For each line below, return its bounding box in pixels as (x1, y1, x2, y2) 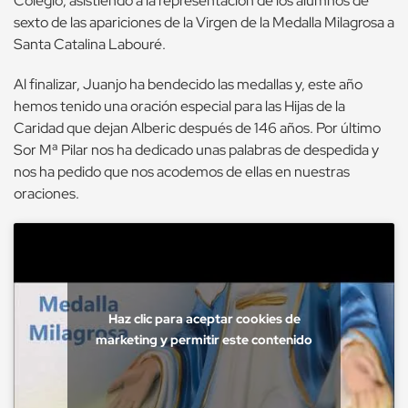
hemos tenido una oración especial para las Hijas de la (14, 97, 345, 117)
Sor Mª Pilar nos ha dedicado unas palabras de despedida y (14, 140, 379, 160)
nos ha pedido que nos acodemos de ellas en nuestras (14, 162, 350, 182)
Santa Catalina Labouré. (14, 35, 166, 55)
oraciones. (14, 184, 79, 204)
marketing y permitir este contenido (96, 331, 312, 349)
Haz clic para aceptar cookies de (107, 311, 301, 328)
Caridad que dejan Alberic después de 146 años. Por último (14, 118, 381, 138)
